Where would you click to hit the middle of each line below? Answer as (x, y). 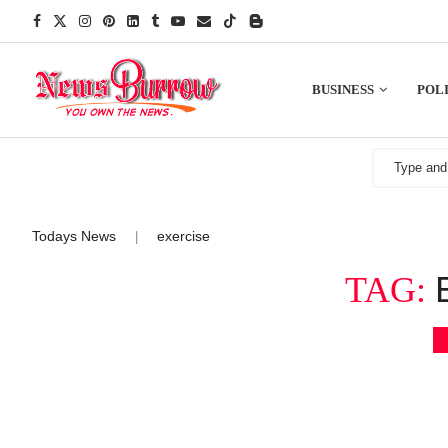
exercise (183, 235)
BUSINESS (342, 89)
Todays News (74, 235)
